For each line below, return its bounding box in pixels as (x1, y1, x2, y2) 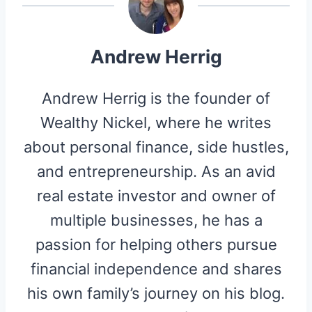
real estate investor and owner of (36, 186, 276, 205)
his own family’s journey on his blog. (27, 283, 285, 302)
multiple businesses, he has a (49, 210, 263, 229)
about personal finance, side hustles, (23, 137, 289, 156)
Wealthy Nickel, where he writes (40, 113, 272, 132)
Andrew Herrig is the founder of (42, 88, 270, 107)
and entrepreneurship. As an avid (36, 162, 276, 180)
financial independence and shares (30, 259, 282, 278)
